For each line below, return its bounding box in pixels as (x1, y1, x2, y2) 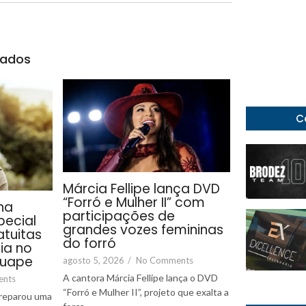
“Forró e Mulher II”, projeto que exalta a (63, 286, 229, 298)
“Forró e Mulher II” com (63, 193, 205, 212)
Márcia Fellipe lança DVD (63, 179, 220, 198)
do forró (63, 234, 116, 253)
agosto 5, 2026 (63, 254, 124, 266)
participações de (63, 206, 175, 225)
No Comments (136, 254, 193, 266)
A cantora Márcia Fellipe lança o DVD (63, 271, 218, 283)
